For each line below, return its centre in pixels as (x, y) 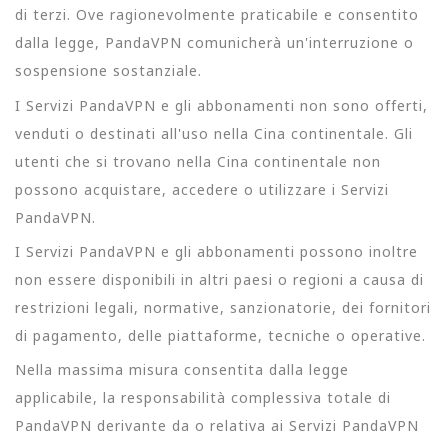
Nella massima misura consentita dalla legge (182, 369)
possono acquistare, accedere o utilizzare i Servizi (202, 189)
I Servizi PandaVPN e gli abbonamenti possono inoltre (216, 251)
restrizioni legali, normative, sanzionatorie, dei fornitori (223, 307)
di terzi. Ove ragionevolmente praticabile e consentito (217, 15)
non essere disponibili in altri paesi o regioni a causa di (219, 279)
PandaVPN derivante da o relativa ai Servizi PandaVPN (217, 425)
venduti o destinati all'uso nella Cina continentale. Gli (214, 133)
